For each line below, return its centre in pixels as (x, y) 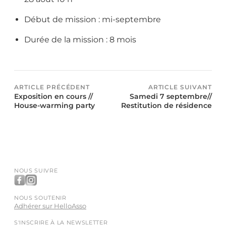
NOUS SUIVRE (36, 171)
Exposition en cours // (53, 97)
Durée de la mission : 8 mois (80, 40)
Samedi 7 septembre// (171, 97)
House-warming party (54, 106)
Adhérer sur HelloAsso (50, 206)
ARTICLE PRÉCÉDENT (52, 87)
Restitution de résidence (166, 106)
